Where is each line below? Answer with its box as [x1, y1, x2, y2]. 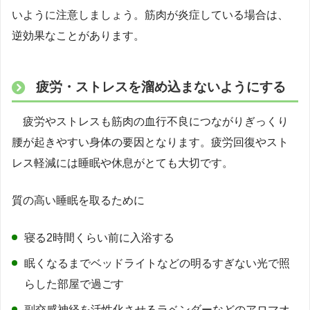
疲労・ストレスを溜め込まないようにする [35, 80, 286, 95]
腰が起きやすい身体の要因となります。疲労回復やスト [12, 136, 289, 148]
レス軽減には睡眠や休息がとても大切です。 [12, 156, 233, 169]
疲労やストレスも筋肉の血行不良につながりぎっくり [12, 115, 289, 127]
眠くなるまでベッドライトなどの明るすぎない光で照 [24, 257, 290, 269]
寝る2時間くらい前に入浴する [24, 231, 174, 244]
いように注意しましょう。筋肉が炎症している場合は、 [12, 9, 289, 21]
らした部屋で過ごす [24, 277, 124, 290]
